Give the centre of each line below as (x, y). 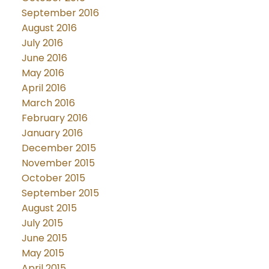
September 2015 (60, 193)
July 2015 (42, 223)
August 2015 (49, 208)
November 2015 (58, 163)
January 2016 (52, 133)
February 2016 (54, 118)
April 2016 (44, 88)
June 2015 (44, 238)
